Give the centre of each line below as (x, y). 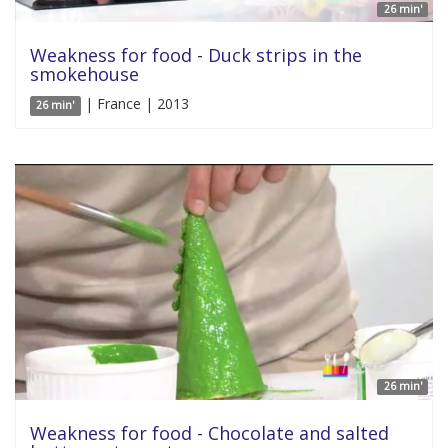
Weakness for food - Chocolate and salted (209, 432)
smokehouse (84, 74)
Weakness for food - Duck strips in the (196, 55)
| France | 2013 (134, 104)
